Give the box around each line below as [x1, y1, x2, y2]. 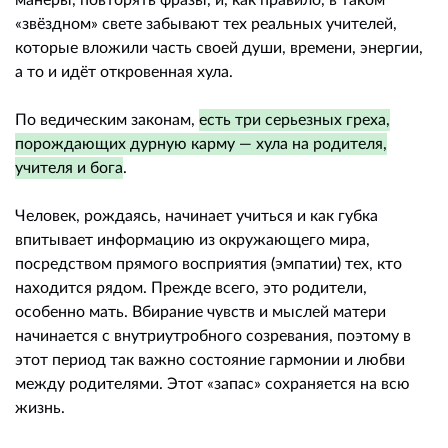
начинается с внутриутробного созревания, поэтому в [15, 325, 411, 345]
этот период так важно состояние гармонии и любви [15, 349, 405, 369]
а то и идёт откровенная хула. [15, 61, 233, 81]
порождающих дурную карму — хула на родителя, [15, 133, 387, 153]
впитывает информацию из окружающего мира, [15, 229, 370, 249]
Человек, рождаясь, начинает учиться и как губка [15, 205, 378, 225]
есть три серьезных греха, [199, 109, 390, 129]
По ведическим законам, [15, 109, 199, 129]
